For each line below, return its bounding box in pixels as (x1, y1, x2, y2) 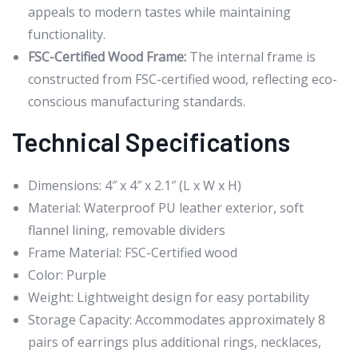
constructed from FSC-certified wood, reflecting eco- (28, 70, 337, 89)
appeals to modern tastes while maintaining (28, 3, 291, 22)
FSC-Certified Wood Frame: (28, 48, 186, 66)
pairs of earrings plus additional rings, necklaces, (28, 333, 321, 352)
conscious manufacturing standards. (28, 93, 245, 111)
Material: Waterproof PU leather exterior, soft (28, 199, 304, 217)
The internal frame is (186, 48, 316, 66)
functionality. (28, 26, 105, 44)
